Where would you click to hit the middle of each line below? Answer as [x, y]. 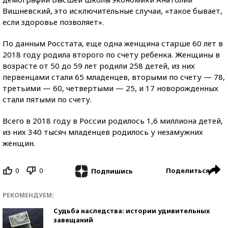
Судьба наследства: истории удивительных [132, 210]
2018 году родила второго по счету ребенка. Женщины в [111, 54]
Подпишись [112, 171]
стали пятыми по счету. [47, 99]
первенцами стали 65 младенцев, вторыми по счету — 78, [114, 77]
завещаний [73, 220]
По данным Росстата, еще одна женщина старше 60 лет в [113, 43]
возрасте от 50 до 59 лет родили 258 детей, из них [99, 66]
